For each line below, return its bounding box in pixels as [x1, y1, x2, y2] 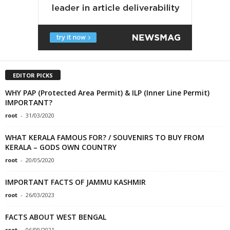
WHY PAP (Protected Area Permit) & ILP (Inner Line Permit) [5, 87, 209, 98]
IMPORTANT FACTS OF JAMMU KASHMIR [5, 177, 146, 187]
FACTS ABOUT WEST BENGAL [5, 212, 106, 222]
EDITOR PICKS [13, 71, 53, 79]
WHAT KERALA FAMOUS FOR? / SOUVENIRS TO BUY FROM [5, 132, 204, 142]
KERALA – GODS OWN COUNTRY [5, 142, 117, 152]
